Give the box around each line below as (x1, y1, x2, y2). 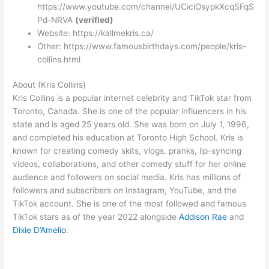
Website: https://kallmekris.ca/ (37, 28, 154, 38)
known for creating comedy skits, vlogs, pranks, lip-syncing (13, 146, 242, 156)
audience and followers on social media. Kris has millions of (13, 172, 241, 183)
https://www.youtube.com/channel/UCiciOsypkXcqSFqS (37, 1, 255, 11)
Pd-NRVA (37, 14, 76, 25)
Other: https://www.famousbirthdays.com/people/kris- (37, 41, 247, 51)
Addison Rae (179, 212, 228, 222)
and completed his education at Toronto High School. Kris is (13, 133, 244, 143)
